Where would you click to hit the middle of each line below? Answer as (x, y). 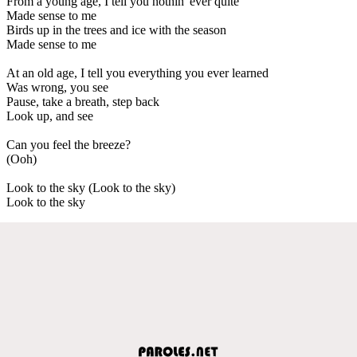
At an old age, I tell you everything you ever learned (137, 73)
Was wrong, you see (57, 87)
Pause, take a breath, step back (83, 101)
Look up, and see (50, 116)
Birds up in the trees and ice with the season (116, 29)
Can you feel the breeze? (69, 144)
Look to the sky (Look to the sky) (91, 187)
